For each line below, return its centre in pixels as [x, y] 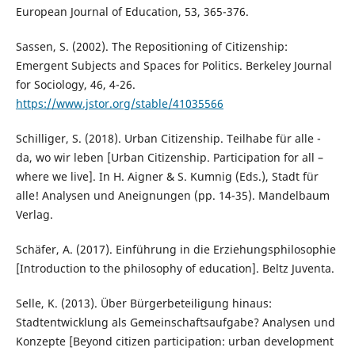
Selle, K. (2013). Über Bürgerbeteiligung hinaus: [143, 303]
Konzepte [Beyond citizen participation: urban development [174, 342]
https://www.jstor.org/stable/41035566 [119, 104]
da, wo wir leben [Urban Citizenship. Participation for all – [169, 158]
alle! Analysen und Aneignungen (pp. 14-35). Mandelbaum [172, 196]
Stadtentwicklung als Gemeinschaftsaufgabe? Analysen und [175, 323]
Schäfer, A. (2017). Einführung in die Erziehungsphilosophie [176, 250]
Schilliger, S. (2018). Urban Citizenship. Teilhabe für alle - [168, 139]
